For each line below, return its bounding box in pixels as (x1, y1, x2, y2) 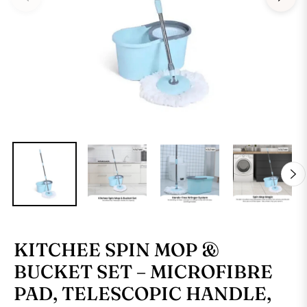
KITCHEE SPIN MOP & (14, 238, 219, 262)
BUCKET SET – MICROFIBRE (14, 260, 273, 284)
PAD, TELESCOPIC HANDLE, (14, 282, 271, 306)
